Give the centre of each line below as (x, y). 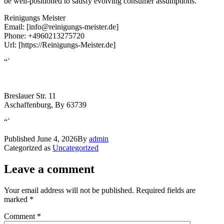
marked (17, 199)
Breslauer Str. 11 (30, 95)
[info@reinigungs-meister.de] (72, 26)
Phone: (16, 35)
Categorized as (28, 147)
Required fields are (166, 190)
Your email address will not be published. (69, 190)
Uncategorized (75, 147)
